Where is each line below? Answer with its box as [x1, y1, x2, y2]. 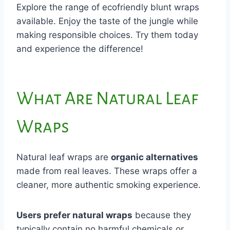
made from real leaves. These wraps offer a [16, 165, 197, 176]
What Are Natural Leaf [16, 89, 198, 108]
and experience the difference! [16, 43, 143, 54]
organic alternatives [111, 151, 198, 162]
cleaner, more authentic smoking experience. [16, 179, 201, 190]
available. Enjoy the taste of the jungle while [16, 15, 198, 26]
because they [132, 209, 191, 220]
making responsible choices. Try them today [16, 29, 198, 40]
